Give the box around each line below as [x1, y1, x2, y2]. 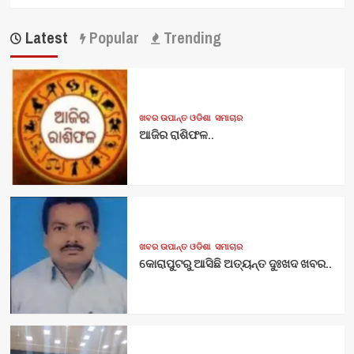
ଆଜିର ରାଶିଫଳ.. [138, 126, 214, 143]
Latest [21, 26, 68, 48]
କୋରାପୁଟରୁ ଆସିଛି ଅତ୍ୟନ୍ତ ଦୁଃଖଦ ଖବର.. [138, 254, 332, 272]
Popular [85, 26, 139, 48]
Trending [159, 26, 221, 48]
